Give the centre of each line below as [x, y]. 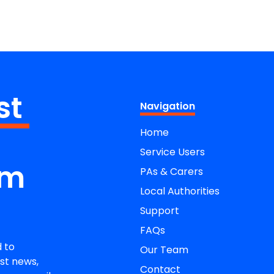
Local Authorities [180, 191]
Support [160, 210]
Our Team [165, 250]
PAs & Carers [172, 171]
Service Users [173, 152]
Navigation [168, 106]
